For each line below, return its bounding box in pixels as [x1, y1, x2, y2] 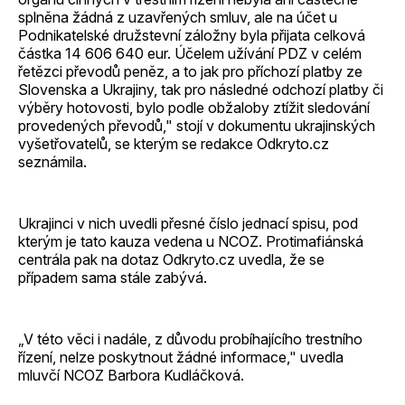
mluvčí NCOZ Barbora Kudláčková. [18, 365, 244, 384]
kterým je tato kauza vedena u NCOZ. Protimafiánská [18, 231, 363, 250]
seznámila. [18, 152, 87, 171]
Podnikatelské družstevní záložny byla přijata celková [18, 25, 365, 44]
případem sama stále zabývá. [18, 268, 207, 287]
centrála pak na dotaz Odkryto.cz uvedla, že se [18, 250, 325, 268]
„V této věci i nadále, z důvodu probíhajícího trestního [18, 329, 363, 348]
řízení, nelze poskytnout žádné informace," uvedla [18, 347, 344, 366]
